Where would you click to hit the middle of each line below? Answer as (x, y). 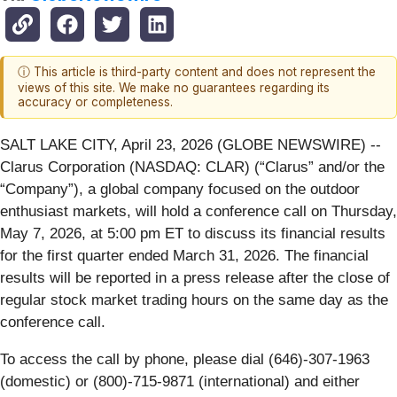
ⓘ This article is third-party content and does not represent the (197, 72)
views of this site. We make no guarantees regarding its (174, 88)
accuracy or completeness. (95, 102)
